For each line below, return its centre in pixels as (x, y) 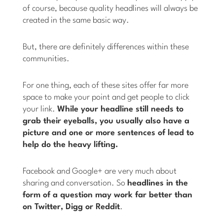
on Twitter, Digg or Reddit (72, 207)
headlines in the (158, 184)
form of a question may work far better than (108, 195)
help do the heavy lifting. (71, 145)
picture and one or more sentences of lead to (109, 133)
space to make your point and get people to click (106, 98)
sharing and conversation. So (75, 184)
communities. (46, 59)
